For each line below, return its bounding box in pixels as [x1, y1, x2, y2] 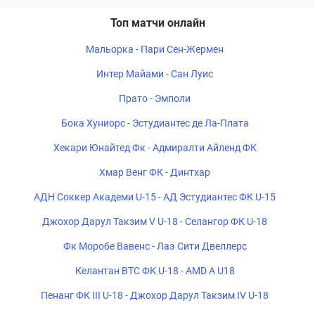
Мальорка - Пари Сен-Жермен [86, 44, 224, 55]
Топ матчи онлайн [110, 16, 205, 30]
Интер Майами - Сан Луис [96, 68, 213, 79]
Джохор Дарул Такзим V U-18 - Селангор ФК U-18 [42, 216, 267, 227]
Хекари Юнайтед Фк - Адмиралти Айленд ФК [53, 142, 257, 153]
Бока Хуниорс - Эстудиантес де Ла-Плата [60, 117, 249, 129]
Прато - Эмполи [119, 93, 191, 104]
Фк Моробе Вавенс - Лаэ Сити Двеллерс [63, 240, 247, 252]
